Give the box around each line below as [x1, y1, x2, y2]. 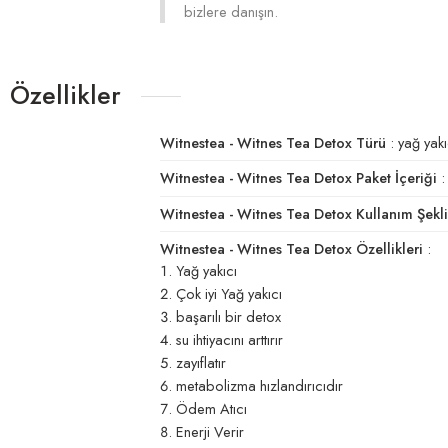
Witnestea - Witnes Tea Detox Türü [160, 131, 386, 153]
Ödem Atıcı [176, 398, 247, 420]
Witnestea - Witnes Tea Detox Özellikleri [160, 238, 423, 260]
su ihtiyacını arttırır [176, 329, 283, 351]
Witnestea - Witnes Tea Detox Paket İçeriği [160, 167, 437, 189]
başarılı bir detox [176, 306, 281, 328]
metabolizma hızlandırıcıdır [176, 375, 343, 397]
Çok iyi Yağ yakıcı [176, 283, 282, 305]
